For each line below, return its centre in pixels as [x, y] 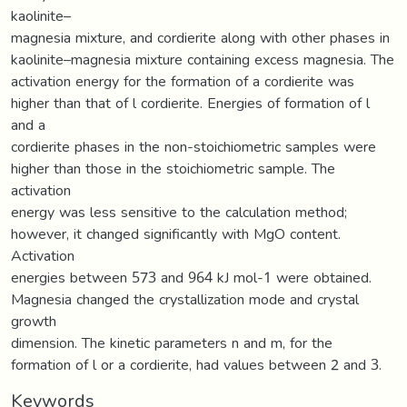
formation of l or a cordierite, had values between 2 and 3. [196, 364]
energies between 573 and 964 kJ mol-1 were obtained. [191, 277]
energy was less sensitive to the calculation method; [179, 212]
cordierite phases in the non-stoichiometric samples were [194, 146]
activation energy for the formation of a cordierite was [183, 81]
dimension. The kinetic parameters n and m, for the [172, 342]
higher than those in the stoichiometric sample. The [173, 168]
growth [34, 321]
